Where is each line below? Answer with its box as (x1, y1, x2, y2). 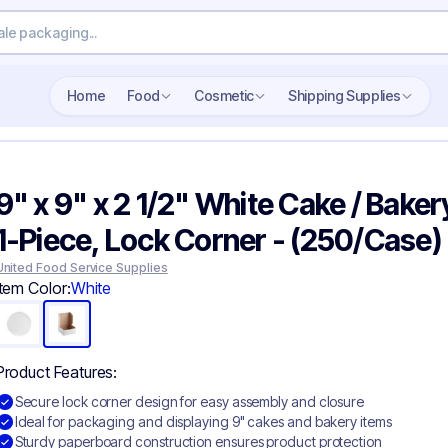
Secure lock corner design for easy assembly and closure (14, 393, 365, 410)
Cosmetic (203, 87, 255, 104)
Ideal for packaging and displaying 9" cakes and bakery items (14, 413, 392, 430)
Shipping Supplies (296, 87, 402, 104)
